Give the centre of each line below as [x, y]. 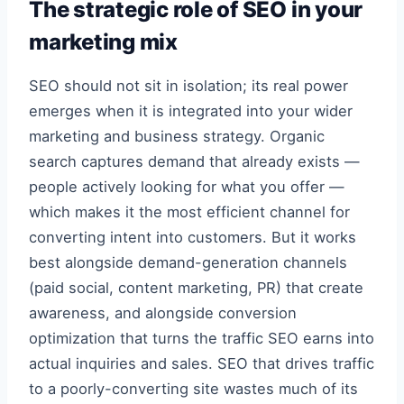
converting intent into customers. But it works [193, 238]
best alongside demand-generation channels [188, 263]
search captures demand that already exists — [194, 162]
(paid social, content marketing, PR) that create [196, 288]
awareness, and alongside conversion [163, 313]
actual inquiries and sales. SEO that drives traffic [202, 364]
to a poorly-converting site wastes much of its [193, 389]
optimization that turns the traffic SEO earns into [202, 339]
